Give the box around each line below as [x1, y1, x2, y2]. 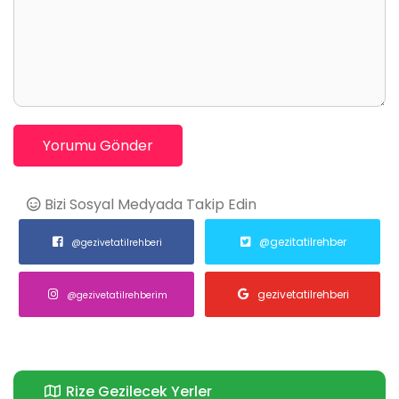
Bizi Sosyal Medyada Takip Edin [41, 193, 256, 215]
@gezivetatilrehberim [66, 289, 167, 303]
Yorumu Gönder [43, 134, 153, 156]
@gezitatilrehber [258, 233, 346, 249]
